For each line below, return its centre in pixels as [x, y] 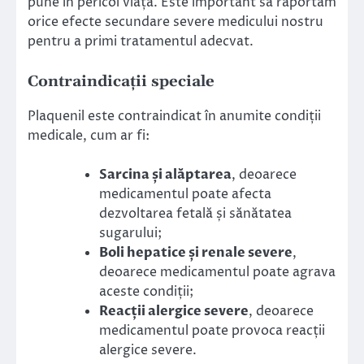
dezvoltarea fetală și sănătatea [195, 214]
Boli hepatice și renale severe [196, 253]
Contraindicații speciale [121, 82]
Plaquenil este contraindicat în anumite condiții [174, 117]
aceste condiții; [146, 292]
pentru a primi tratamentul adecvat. [141, 42]
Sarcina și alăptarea [165, 175]
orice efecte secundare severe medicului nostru [175, 22]
